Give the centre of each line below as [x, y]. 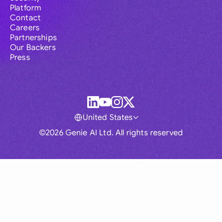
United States [108, 118]
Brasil [93, 190]
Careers [25, 28]
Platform [26, 8]
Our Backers [33, 48]
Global [93, 147]
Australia [93, 168]
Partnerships [33, 38]
